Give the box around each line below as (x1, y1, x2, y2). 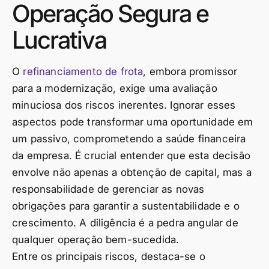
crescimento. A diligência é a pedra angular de (12, 217, 238, 229)
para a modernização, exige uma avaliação (12, 82, 217, 95)
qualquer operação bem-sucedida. (12, 234, 180, 246)
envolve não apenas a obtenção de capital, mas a (12, 166, 252, 179)
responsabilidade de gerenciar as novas (12, 183, 205, 196)
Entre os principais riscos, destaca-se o (12, 250, 205, 263)
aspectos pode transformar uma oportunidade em (12, 116, 253, 128)
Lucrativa (12, 25, 106, 55)
